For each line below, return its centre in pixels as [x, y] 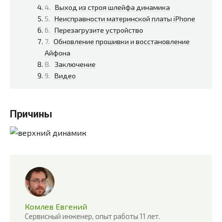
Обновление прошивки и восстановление [122, 41]
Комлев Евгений [56, 206]
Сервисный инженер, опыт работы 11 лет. [92, 216]
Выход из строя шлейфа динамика [112, 7]
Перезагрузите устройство [99, 29]
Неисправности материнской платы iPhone [125, 18]
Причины [31, 114]
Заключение [75, 64]
